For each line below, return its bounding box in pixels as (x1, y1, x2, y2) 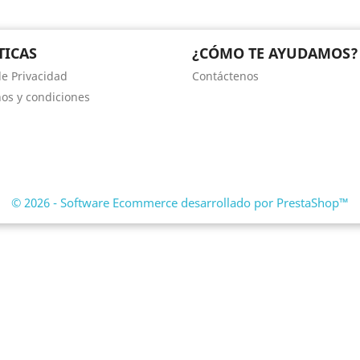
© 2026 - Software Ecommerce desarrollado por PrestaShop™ (11, 194, 349, 211)
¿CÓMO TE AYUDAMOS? (192, 43, 358, 63)
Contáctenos (192, 68, 259, 84)
